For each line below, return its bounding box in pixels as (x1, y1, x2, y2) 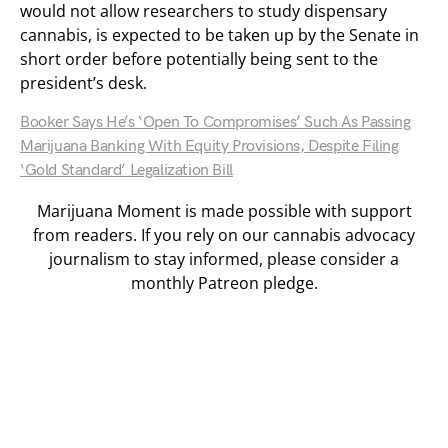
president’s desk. (20, 72, 147, 94)
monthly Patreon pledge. (130, 272, 318, 294)
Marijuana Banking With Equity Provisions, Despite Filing (20, 137, 399, 156)
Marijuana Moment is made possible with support (36, 200, 412, 222)
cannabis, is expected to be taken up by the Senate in (20, 24, 419, 46)
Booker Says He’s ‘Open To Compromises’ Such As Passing (20, 113, 411, 132)
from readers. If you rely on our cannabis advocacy (33, 224, 415, 246)
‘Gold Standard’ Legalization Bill (20, 161, 233, 180)
